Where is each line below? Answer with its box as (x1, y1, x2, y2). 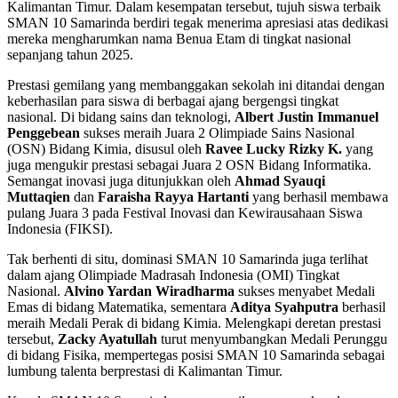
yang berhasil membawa (249, 188, 388, 204)
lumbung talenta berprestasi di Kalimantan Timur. (7, 362, 283, 378)
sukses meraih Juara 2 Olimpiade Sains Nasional (80, 124, 354, 140)
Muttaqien (7, 188, 70, 204)
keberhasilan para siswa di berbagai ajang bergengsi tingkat (7, 92, 338, 108)
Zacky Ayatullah (58, 330, 157, 346)
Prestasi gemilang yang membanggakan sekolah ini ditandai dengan (7, 76, 385, 92)
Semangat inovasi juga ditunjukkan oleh (7, 172, 235, 188)
